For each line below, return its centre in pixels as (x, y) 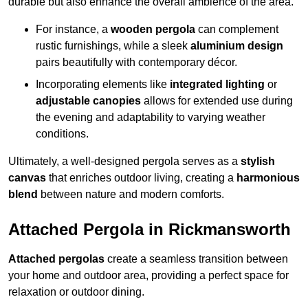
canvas (27, 178)
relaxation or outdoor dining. (76, 292)
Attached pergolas (56, 259)
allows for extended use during (217, 101)
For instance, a (73, 30)
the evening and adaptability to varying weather (151, 118)
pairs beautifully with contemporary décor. (136, 63)
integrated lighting (217, 85)
